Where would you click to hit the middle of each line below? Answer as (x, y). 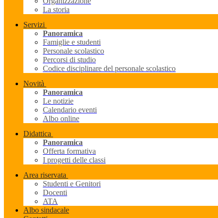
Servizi (34, 24)
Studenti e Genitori (72, 183)
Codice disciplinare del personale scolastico (109, 68)
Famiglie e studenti (72, 42)
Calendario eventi (70, 109)
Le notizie (58, 101)
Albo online (61, 118)
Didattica (37, 133)
